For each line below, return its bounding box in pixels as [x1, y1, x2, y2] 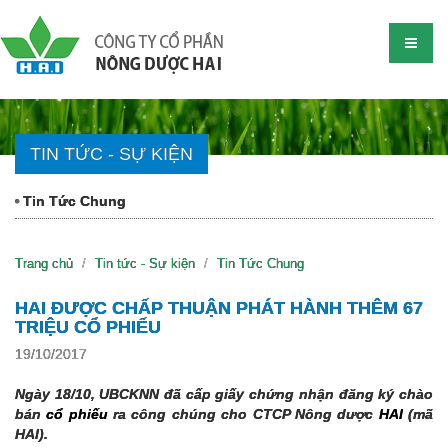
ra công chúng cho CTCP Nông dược [107, 406, 379, 422]
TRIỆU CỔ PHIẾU [15, 317, 161, 337]
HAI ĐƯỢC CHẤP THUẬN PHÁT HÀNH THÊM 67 [15, 298, 423, 318]
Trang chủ [15, 256, 73, 271]
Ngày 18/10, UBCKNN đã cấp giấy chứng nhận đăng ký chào [15, 386, 433, 402]
